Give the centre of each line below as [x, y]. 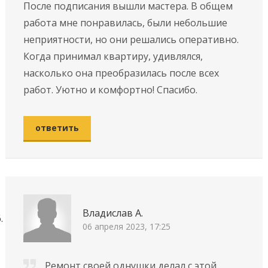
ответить [57, 127]
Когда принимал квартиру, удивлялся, [113, 56]
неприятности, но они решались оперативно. [131, 39]
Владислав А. [112, 213]
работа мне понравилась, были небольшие [125, 22]
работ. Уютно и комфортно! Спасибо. [110, 89]
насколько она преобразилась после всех [121, 73]
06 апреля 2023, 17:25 [126, 227]
